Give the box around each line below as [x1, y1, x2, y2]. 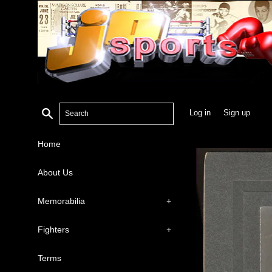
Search [53, 107, 80, 117]
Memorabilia [38, 196, 85, 206]
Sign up [223, 108, 250, 117]
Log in [189, 108, 211, 117]
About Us [38, 168, 73, 177]
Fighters [38, 225, 69, 234]
